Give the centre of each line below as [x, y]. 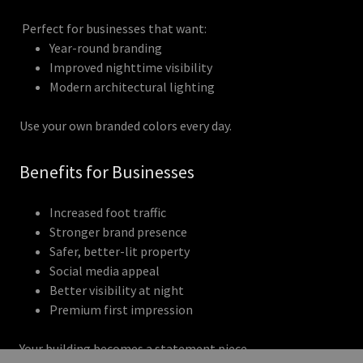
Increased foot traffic [107, 212]
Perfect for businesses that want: [113, 28]
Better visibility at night [116, 290]
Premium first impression [121, 310]
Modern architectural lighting [132, 87]
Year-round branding [105, 48]
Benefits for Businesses [107, 172]
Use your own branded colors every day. [126, 126]
